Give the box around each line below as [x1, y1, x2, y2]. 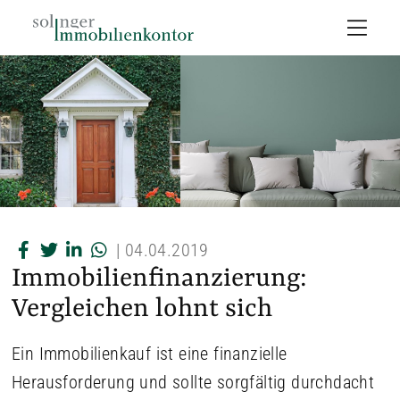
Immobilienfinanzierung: [12, 264, 307, 294]
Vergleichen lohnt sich [12, 295, 272, 324]
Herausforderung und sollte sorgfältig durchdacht [12, 371, 375, 393]
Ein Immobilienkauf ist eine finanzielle [12, 343, 287, 364]
